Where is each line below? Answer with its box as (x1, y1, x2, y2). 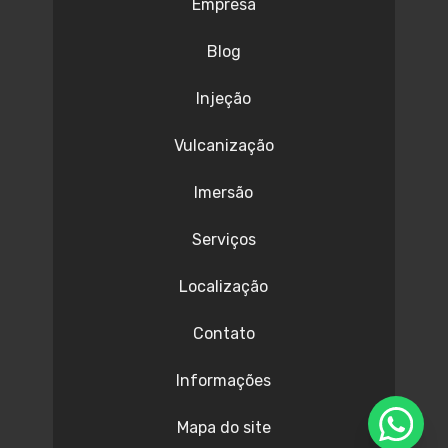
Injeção (196, 89, 252, 109)
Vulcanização (173, 136, 274, 156)
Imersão (194, 183, 254, 203)
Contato (192, 324, 255, 344)
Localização (179, 277, 269, 297)
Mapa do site (176, 418, 271, 438)
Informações (176, 371, 272, 391)
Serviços (191, 230, 256, 250)
